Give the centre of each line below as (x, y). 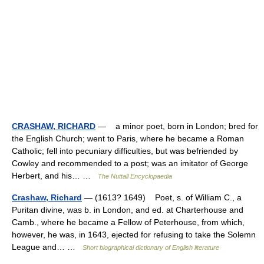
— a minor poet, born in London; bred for (177, 126)
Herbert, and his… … (55, 176)
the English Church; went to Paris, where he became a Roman (128, 138)
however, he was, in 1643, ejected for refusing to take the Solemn (134, 235)
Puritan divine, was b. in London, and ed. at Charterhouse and (128, 210)
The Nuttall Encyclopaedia (135, 176)
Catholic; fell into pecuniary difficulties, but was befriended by (125, 151)
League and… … (47, 247)
